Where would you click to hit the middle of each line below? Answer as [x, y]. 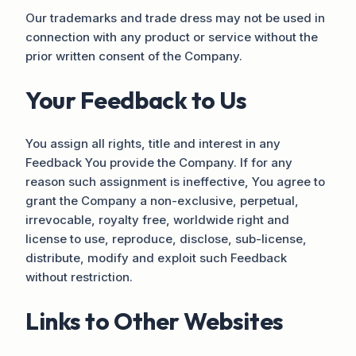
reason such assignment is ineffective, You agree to [175, 181]
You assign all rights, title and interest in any [153, 143]
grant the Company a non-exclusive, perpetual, [162, 200]
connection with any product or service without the [172, 37]
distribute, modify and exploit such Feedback [156, 257]
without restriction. [79, 277]
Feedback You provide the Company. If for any [159, 162]
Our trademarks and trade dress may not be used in [175, 17]
